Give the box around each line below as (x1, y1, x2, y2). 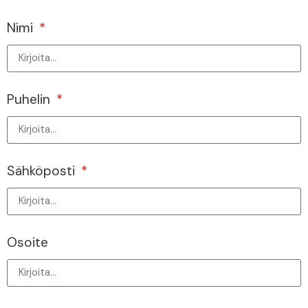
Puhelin (7, 90, 54, 108)
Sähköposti (7, 162, 78, 179)
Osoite (7, 233, 48, 251)
